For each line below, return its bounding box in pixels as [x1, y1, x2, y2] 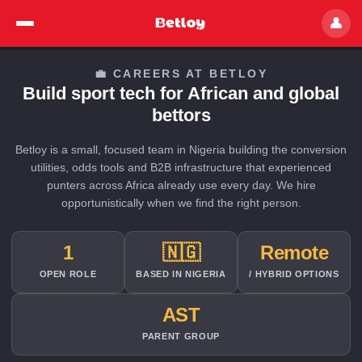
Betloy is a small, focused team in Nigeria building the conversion [15, 143, 347, 156]
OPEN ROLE [39, 269, 97, 279]
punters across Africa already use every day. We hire [46, 179, 316, 192]
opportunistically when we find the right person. [61, 196, 301, 209]
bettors [151, 105, 211, 125]
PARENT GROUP [142, 331, 220, 341]
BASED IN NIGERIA [136, 269, 226, 279]
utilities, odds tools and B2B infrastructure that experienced [31, 161, 331, 174]
